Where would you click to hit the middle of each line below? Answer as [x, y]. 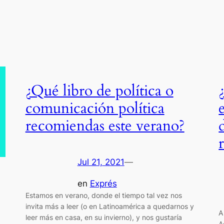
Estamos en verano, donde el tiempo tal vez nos [103, 195]
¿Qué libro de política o [99, 91]
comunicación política [95, 108]
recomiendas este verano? [105, 126]
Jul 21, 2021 [101, 162]
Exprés [103, 183]
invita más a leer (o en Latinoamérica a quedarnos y [109, 206]
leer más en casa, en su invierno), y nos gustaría [103, 217]
